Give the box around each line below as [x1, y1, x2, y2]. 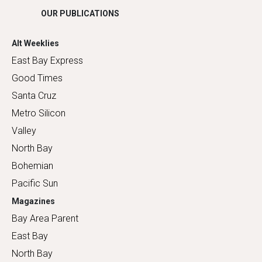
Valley [12, 125, 36, 136]
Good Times [12, 72, 63, 84]
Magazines [12, 196, 55, 206]
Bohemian [12, 160, 53, 171]
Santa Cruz [12, 89, 56, 101]
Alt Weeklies [12, 38, 59, 48]
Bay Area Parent [12, 212, 78, 224]
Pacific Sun [12, 177, 58, 189]
